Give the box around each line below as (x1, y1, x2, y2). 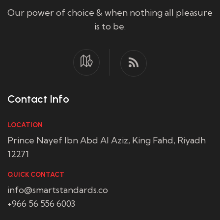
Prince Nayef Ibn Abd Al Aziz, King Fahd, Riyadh (7, 135, 206, 146)
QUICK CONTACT (7, 170, 64, 179)
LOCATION (7, 121, 43, 129)
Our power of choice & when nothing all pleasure (7, 7, 213, 18)
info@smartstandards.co (7, 184, 108, 195)
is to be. (94, 21, 126, 32)
